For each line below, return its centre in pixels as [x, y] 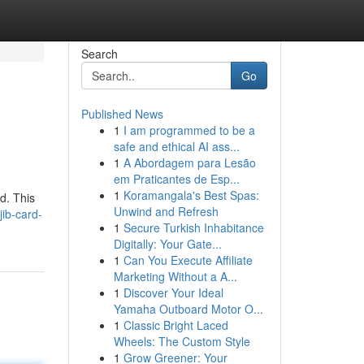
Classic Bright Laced [175, 325]
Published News [122, 114]
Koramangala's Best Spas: [191, 195]
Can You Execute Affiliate [188, 260]
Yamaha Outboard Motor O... [188, 309]
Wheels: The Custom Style [182, 341]
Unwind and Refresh [166, 211]
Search [99, 54]
